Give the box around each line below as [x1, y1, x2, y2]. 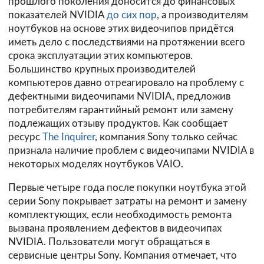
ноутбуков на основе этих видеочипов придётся [8, 24, 233, 34]
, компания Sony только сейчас [95, 132, 237, 143]
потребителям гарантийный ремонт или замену [8, 105, 233, 115]
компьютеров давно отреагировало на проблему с [8, 78, 244, 88]
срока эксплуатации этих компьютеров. [8, 51, 193, 61]
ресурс [8, 132, 42, 143]
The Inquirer [42, 132, 95, 143]
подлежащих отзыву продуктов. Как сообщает [8, 118, 228, 129]
